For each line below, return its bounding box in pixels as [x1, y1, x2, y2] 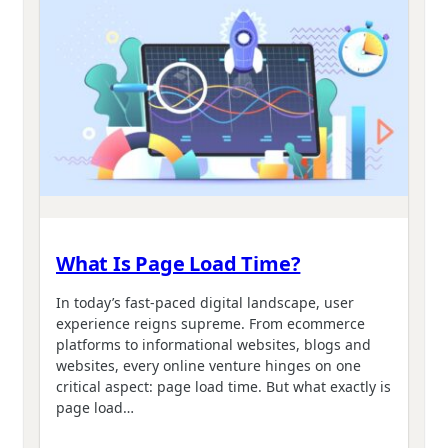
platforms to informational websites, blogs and [56, 335, 371, 355]
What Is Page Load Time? [56, 249, 301, 277]
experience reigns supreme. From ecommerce [56, 314, 365, 334]
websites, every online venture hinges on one [56, 356, 361, 376]
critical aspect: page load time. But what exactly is [56, 377, 391, 397]
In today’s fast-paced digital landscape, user [56, 293, 354, 313]
